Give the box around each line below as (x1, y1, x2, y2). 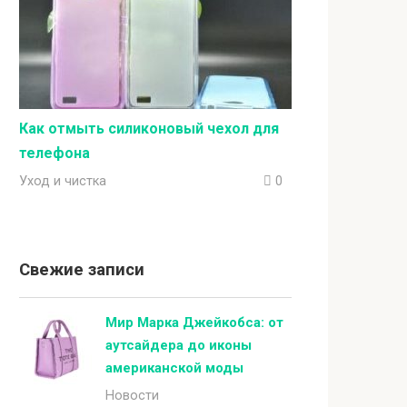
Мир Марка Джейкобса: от (105, 314, 283, 332)
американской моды (105, 360, 243, 377)
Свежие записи (19, 260, 144, 281)
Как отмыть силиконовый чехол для (19, 120, 279, 138)
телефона (19, 144, 90, 163)
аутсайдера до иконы (105, 337, 252, 354)
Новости (105, 388, 159, 404)
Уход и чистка (19, 174, 106, 190)
